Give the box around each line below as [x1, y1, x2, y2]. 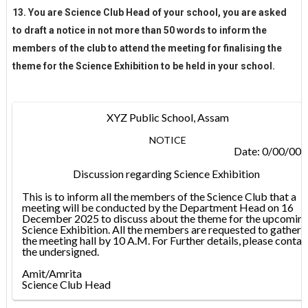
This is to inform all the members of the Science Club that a [21, 189, 296, 203]
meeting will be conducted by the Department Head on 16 [21, 200, 294, 214]
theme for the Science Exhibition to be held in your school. [12, 60, 277, 71]
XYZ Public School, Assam [106, 110, 229, 124]
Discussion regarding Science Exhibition [73, 166, 263, 180]
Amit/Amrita [21, 266, 82, 280]
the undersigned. [21, 244, 99, 258]
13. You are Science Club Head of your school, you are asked [12, 6, 287, 18]
